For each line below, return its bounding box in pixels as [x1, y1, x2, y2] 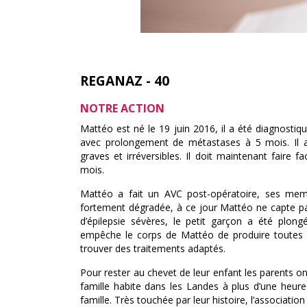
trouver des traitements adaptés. [80, 242, 225, 255]
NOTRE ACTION [80, 101, 164, 116]
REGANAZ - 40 [80, 71, 169, 90]
